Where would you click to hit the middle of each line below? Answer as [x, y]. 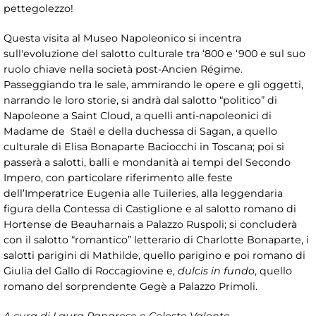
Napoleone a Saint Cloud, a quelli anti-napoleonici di [138, 115]
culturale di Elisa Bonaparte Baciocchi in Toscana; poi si [144, 146]
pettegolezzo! [38, 8]
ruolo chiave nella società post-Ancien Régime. [123, 69]
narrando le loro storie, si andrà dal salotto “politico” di [140, 100]
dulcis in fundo [216, 271]
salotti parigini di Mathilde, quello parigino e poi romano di [154, 255]
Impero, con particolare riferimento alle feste [118, 177]
